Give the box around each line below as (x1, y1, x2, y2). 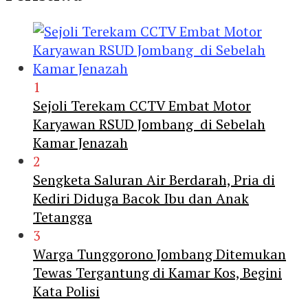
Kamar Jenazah (33, 133, 128, 152)
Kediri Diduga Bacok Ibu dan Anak (33, 188, 249, 208)
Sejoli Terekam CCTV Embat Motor (33, 96, 251, 115)
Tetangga (33, 207, 92, 226)
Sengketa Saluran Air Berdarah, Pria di (33, 170, 275, 189)
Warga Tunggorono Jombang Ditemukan (33, 244, 286, 263)
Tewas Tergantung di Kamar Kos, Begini (33, 263, 282, 282)
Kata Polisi (33, 281, 100, 300)
